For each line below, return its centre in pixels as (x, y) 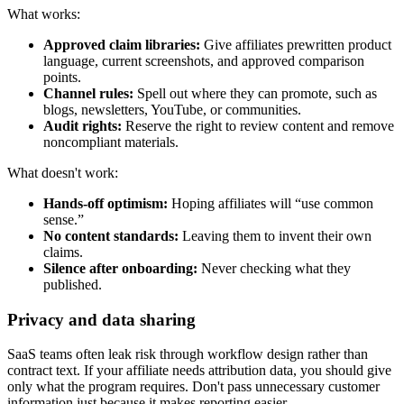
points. (62, 77)
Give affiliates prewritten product (296, 45)
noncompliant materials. (111, 142)
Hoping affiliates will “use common (271, 203)
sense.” (64, 220)
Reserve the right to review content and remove (258, 126)
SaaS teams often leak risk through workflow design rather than (188, 354)
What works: (44, 14)
